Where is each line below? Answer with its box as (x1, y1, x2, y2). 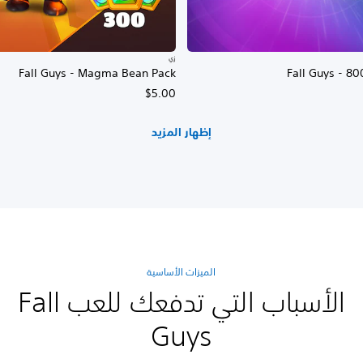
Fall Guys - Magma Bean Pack (19, 66, 176, 81)
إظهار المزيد (151, 124, 212, 139)
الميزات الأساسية (147, 265, 216, 280)
